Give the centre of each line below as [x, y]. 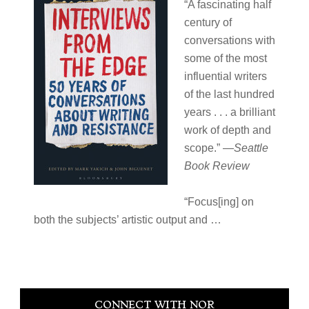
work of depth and [227, 130]
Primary [41, 286]
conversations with [229, 40]
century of [208, 22]
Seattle [251, 148]
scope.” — [209, 148]
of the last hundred [229, 94]
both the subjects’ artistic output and [122, 220]
